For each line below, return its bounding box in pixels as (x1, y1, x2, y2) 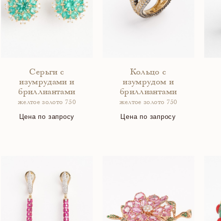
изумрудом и (123, 78, 174, 87)
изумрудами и (19, 78, 74, 87)
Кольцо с (130, 68, 167, 77)
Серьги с (29, 68, 65, 77)
